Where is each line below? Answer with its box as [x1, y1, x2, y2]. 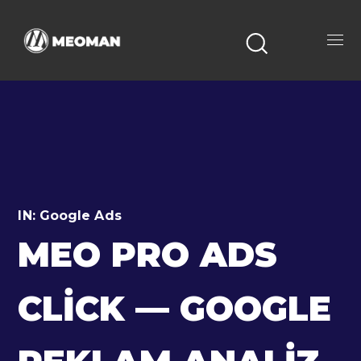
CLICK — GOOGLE [18, 288, 332, 330]
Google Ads [39, 208, 122, 223]
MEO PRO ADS [18, 234, 278, 276]
